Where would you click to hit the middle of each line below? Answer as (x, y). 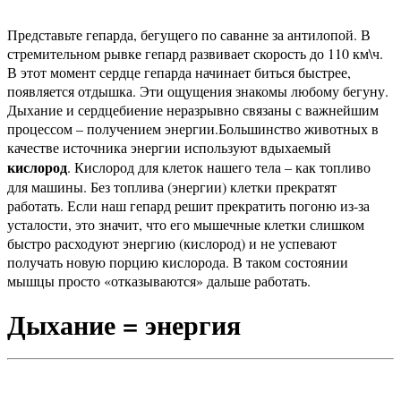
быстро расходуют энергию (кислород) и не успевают (172, 243)
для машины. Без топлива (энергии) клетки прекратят (172, 186)
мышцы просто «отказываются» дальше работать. (159, 280)
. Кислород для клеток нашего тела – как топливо (219, 166)
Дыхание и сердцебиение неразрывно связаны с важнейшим (193, 109)
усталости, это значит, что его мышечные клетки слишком (186, 224)
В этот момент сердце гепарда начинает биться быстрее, (179, 72)
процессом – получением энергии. (113, 128)
